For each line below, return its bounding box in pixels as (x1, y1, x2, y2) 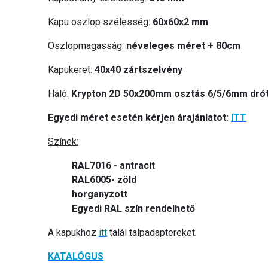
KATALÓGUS (48, 250, 103, 262)
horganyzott (72, 188, 127, 200)
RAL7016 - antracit (72, 159, 155, 171)
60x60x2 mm (153, 16, 208, 28)
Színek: (48, 135, 78, 147)
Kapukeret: (48, 63, 92, 75)
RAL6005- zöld (72, 173, 136, 185)
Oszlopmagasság (48, 39, 122, 51)
